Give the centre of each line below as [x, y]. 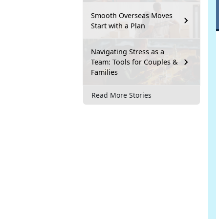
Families [104, 72]
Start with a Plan [118, 26]
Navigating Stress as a [128, 52]
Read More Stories [121, 95]
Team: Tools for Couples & [134, 62]
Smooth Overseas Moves [132, 16]
